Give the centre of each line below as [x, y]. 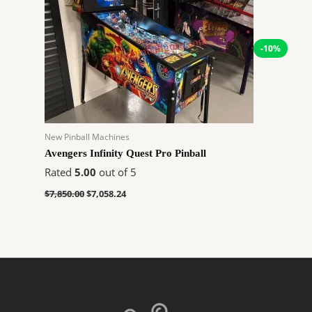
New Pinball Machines [87, 136]
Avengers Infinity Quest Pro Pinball [125, 153]
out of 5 [116, 172]
